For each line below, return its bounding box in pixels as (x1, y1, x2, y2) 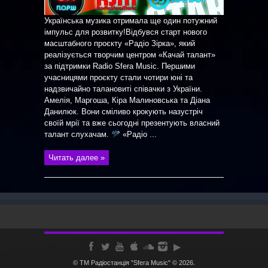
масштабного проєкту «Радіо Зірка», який (44, 39, 195, 48)
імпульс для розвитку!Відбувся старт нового (44, 28, 207, 36)
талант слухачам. (44, 130, 111, 139)
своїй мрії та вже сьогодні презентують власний (44, 118, 220, 127)
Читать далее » (48, 153, 105, 162)
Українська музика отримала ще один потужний (44, 16, 217, 25)
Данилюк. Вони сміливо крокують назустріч (44, 107, 203, 116)
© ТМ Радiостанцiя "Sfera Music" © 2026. (73, 259, 195, 266)
